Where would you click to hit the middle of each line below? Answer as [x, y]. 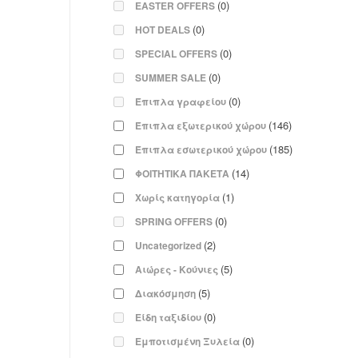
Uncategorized [168, 246]
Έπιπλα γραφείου [181, 102]
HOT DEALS [163, 30]
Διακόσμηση [165, 294]
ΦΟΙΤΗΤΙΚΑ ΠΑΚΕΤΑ [182, 174]
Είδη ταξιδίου [168, 318]
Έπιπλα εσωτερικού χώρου [201, 150]
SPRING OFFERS [174, 222]
